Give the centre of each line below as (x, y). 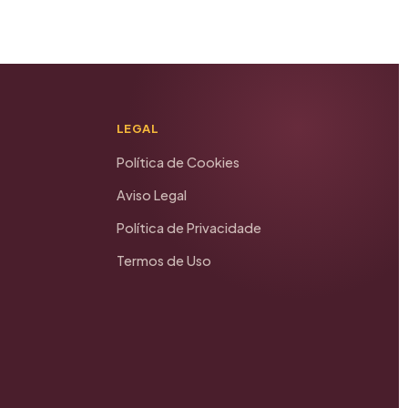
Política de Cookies (178, 163)
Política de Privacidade (189, 228)
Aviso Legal (151, 195)
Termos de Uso (163, 261)
